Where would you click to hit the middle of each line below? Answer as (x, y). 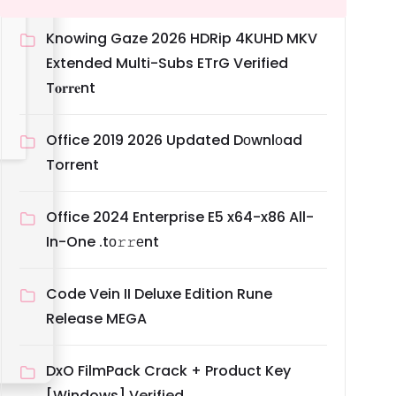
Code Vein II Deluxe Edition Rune (159, 294)
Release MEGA (96, 319)
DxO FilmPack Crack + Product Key (168, 371)
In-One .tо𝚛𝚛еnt (103, 242)
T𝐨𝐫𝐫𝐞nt (71, 88)
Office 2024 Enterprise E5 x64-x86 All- (180, 217)
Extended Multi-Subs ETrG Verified (167, 64)
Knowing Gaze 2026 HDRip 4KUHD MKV (182, 39)
